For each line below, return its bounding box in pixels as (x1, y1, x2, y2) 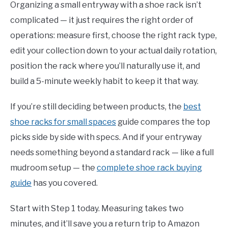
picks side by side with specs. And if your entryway (10, 132, 202, 142)
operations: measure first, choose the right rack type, (10, 31, 217, 41)
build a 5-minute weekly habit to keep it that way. (10, 76, 198, 87)
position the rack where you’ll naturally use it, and (10, 61, 200, 71)
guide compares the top (116, 117, 210, 127)
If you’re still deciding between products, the (10, 102, 183, 112)
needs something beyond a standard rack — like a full (10, 148, 214, 158)
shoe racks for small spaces (10, 117, 116, 127)
